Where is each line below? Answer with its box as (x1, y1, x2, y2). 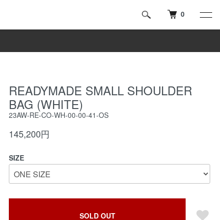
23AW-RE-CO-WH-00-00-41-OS (9, 110, 109, 120)
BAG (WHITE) (9, 95, 83, 112)
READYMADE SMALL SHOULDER (9, 82, 192, 99)
